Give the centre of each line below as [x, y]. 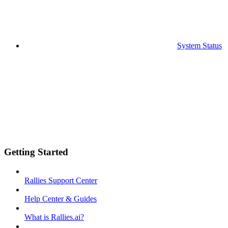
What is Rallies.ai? [54, 217]
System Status [199, 45]
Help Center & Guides [61, 199]
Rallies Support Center [61, 181]
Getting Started [36, 152]
